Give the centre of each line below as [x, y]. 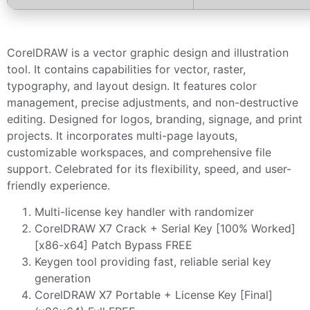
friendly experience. [58, 185]
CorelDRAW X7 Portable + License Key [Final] [154, 295]
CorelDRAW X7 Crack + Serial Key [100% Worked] [165, 229]
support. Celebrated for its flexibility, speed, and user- [149, 168]
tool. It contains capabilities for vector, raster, [126, 69]
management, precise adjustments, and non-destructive [153, 102]
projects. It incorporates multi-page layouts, [122, 135]
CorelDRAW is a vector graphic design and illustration [148, 52]
